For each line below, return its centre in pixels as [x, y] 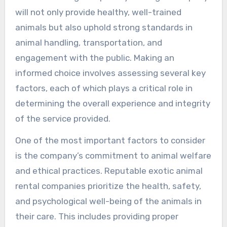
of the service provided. [63, 118]
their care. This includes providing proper [97, 216]
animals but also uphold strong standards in [104, 27]
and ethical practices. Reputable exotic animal [109, 171]
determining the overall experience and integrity [112, 103]
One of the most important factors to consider [110, 140]
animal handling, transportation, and [88, 42]
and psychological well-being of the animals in [108, 201]
